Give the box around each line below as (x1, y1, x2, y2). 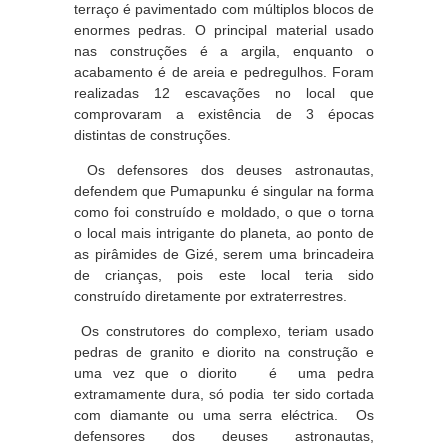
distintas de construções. (74, 127, 231, 143)
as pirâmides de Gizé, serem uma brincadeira (74, 246, 374, 262)
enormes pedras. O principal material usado (74, 22, 374, 38)
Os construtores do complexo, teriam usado (74, 323, 374, 339)
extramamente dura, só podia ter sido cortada (74, 386, 374, 402)
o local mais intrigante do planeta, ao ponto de (74, 225, 374, 241)
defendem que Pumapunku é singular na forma (74, 183, 374, 199)
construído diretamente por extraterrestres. (74, 288, 347, 304)
